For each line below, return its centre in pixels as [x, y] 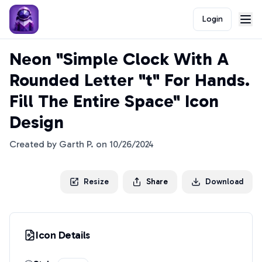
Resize [96, 182]
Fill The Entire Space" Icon [114, 101]
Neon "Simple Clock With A [119, 59]
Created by [34, 144]
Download [224, 182]
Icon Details [63, 235]
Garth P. [76, 144]
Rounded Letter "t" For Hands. [130, 80]
